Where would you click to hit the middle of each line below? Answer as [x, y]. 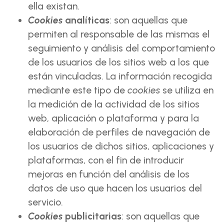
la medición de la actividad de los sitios [114, 104]
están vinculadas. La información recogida [120, 76]
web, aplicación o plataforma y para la [113, 118]
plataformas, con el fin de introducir [106, 160]
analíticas [86, 20]
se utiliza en [187, 90]
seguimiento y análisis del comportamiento [121, 48]
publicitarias [92, 216]
